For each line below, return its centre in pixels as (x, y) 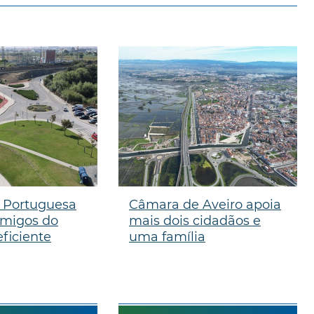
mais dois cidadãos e (194, 220)
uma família (167, 237)
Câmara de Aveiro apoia (205, 204)
